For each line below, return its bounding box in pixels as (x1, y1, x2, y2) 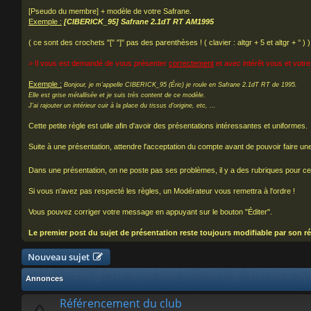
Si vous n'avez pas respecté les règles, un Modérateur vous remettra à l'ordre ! (28, 187, 295, 196)
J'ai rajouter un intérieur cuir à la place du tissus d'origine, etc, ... (28, 102, 216, 110)
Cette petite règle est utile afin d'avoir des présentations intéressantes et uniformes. (28, 121, 308, 131)
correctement (169, 59, 214, 68)
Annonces (26, 274, 63, 283)
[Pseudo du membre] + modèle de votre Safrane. (28, 7, 192, 16)
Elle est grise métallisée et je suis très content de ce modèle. (28, 92, 205, 99)
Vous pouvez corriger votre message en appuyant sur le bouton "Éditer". (28, 208, 272, 217)
